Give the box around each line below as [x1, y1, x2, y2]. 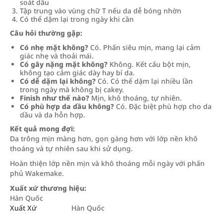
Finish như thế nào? [20, 93, 89, 103]
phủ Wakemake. [10, 168, 64, 178]
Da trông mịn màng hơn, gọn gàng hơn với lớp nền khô [10, 134, 198, 143]
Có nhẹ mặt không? [20, 43, 88, 52]
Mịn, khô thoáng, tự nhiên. [89, 93, 182, 103]
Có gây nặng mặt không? [20, 59, 108, 69]
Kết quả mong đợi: [10, 124, 75, 133]
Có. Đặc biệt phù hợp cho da [114, 102, 212, 111]
